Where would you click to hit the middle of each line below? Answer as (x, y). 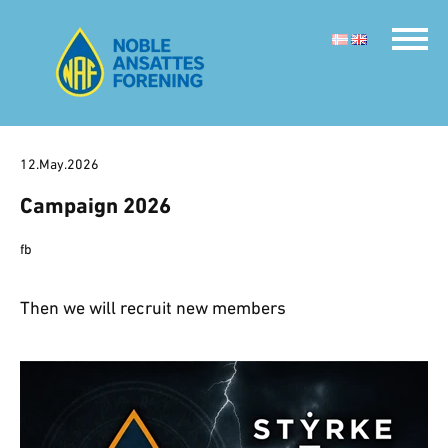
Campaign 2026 (95, 207)
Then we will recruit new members (153, 309)
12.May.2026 (59, 165)
